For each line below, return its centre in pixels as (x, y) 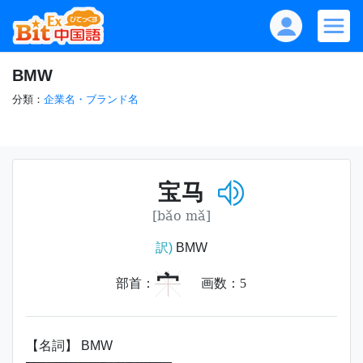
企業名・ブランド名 (91, 99)
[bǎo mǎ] (181, 216)
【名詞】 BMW (69, 346)
